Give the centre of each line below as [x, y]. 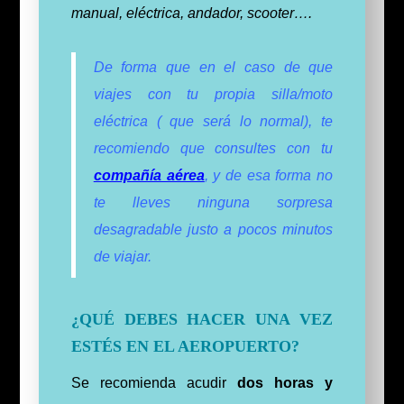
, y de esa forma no [269, 176]
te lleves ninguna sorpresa [213, 203]
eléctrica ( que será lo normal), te [213, 122]
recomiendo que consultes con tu [213, 149]
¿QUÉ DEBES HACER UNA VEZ [202, 320]
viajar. [132, 257]
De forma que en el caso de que [213, 68]
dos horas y [285, 383]
